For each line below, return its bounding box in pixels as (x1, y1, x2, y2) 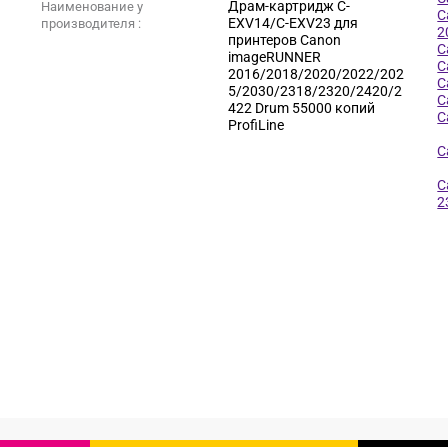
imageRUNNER (227, 49, 321, 65)
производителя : (40, 16, 141, 31)
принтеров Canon (227, 32, 341, 48)
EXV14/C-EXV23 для (227, 15, 358, 31)
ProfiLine (227, 117, 284, 133)
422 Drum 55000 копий (227, 100, 375, 116)
